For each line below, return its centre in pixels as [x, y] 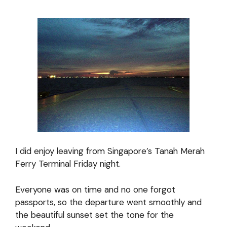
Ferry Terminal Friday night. [68, 164]
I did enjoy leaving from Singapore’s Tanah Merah [110, 151]
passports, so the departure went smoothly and [108, 202]
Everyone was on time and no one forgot [95, 189]
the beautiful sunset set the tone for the [94, 215]
